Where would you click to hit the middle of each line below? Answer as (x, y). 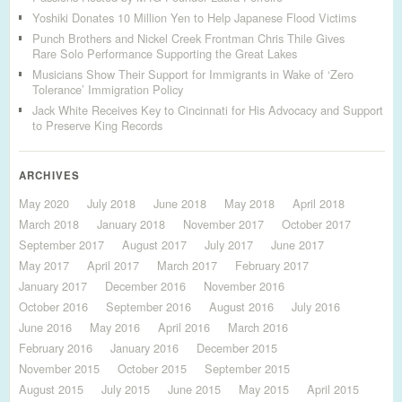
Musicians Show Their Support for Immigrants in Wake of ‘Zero (193, 74)
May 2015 (264, 389)
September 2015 (247, 368)
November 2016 (244, 286)
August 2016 (241, 306)
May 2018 (249, 203)
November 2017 (223, 224)
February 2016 (56, 348)
